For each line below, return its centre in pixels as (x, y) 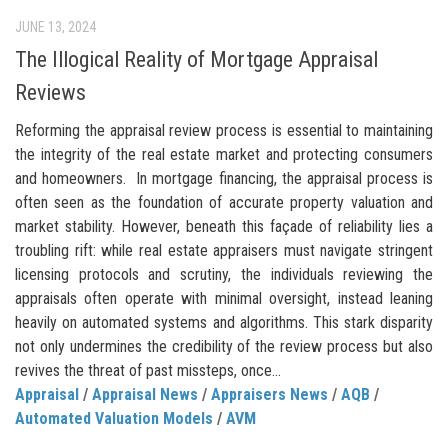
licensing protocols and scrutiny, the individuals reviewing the (224, 275)
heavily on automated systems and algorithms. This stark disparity (224, 323)
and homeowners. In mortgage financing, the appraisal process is (224, 179)
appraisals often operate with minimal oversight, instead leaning (224, 299)
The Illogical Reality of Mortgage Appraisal (196, 60)
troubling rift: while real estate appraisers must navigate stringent (224, 251)
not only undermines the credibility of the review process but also (224, 347)
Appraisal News (145, 395)
